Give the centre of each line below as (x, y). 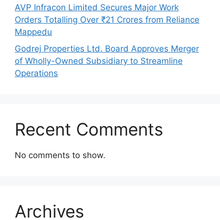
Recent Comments (89, 129)
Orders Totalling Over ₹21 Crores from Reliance (107, 20)
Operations (36, 73)
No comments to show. (60, 155)
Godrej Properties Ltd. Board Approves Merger (107, 48)
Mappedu (33, 32)
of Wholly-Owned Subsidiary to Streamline (99, 61)
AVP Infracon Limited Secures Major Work (97, 8)
